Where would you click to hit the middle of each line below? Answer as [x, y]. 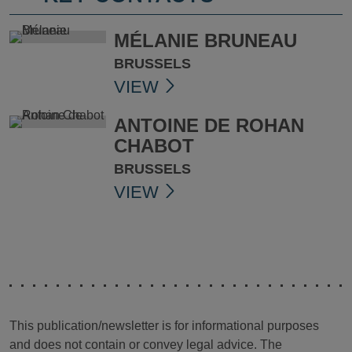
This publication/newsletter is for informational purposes [164, 326]
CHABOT [154, 146]
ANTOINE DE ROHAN [209, 126]
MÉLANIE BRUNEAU [205, 41]
